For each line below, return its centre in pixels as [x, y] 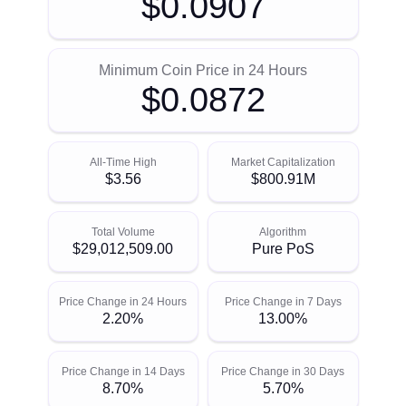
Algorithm [283, 232]
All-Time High [123, 163]
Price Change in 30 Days [283, 372]
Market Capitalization [283, 163]
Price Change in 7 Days [283, 302]
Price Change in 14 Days [123, 372]
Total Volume [123, 232]
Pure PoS [283, 249]
